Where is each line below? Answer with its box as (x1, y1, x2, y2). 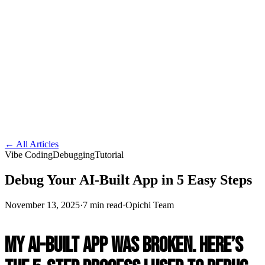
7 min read (83, 199, 122, 210)
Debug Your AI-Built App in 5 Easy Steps (5, 172, 252, 188)
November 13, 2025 (5, 199, 80, 210)
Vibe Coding (5, 150, 53, 160)
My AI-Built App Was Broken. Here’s (5, 232, 243, 258)
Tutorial (95, 150, 124, 160)
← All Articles (5, 139, 59, 149)
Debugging (53, 150, 95, 160)
